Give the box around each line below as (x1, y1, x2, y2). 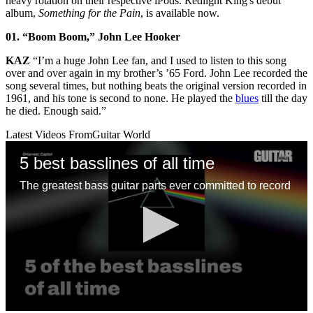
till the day (259, 92, 307, 104)
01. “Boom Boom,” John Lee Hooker (6, 30, 180, 43)
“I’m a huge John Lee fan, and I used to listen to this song (30, 54, 286, 66)
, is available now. (140, 6, 219, 19)
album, (6, 6, 38, 19)
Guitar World (92, 128, 150, 140)
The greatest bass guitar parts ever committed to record (20, 179, 291, 191)
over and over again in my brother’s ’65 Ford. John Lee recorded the (6, 66, 307, 79)
